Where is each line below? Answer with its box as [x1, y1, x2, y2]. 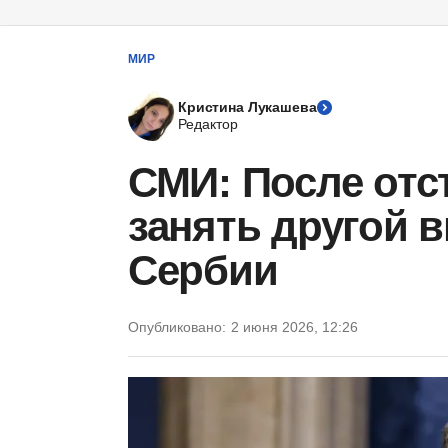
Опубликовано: [128, 319, 226, 335]
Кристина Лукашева [178, 99, 317, 115]
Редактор [178, 116, 238, 132]
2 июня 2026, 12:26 [231, 319, 358, 335]
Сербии [128, 247, 278, 294]
